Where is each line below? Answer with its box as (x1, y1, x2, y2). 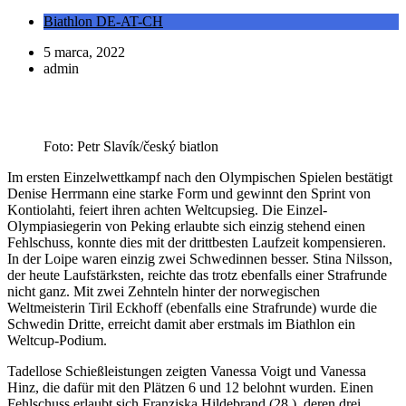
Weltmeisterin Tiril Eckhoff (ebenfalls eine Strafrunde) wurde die (7, 299, 377, 315)
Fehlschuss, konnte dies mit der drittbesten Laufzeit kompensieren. (7, 234, 386, 250)
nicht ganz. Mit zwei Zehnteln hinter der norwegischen (7, 283, 320, 299)
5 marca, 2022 (43, 43, 125, 60)
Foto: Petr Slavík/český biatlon (43, 138, 218, 154)
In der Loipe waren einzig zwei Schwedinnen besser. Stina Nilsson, (7, 250, 392, 266)
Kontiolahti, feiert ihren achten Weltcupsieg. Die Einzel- (7, 201, 327, 217)
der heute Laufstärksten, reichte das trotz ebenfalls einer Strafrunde (7, 266, 387, 283)
